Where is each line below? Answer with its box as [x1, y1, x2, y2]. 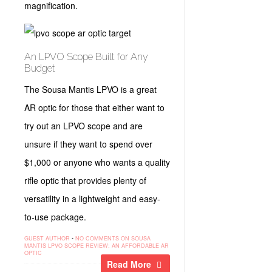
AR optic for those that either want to [24, 101, 165, 114]
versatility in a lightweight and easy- [24, 192, 160, 205]
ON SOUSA [119, 234, 151, 242]
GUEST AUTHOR [24, 234, 70, 242]
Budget [24, 63, 55, 74]
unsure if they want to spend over [24, 138, 152, 150]
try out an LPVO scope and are [24, 120, 143, 132]
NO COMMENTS [75, 234, 119, 242]
